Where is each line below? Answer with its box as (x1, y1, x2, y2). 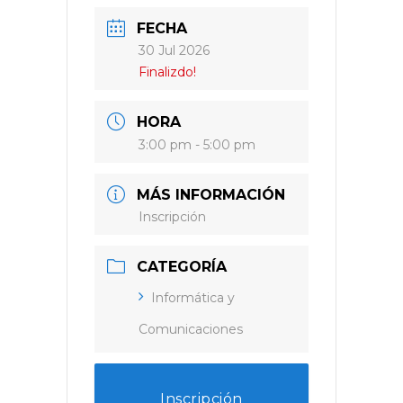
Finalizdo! (139, 64, 196, 80)
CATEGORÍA (137, 258, 227, 275)
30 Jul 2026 (139, 42, 210, 58)
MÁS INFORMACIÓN (137, 186, 285, 203)
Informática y (151, 290, 235, 306)
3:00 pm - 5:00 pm (139, 137, 255, 153)
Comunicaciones (139, 321, 243, 337)
